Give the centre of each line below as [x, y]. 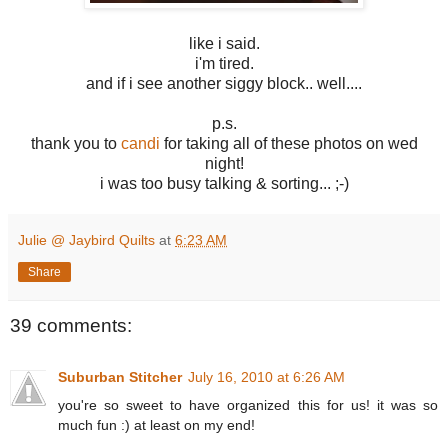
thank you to [75, 143]
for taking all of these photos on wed [288, 143]
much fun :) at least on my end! [156, 425]
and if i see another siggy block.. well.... [224, 83]
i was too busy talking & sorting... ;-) [224, 183]
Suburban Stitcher [120, 377]
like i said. [224, 43]
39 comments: [71, 326]
